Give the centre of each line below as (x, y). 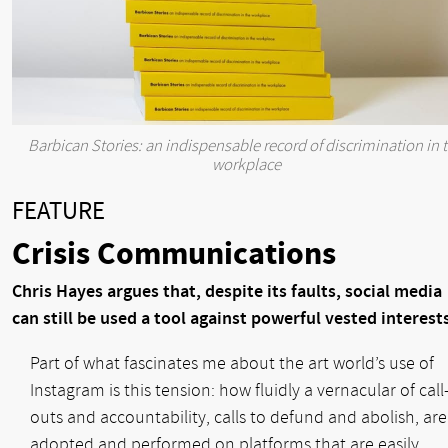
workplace (246, 166)
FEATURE (58, 211)
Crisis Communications (174, 254)
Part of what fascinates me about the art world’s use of (232, 364)
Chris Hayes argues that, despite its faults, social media (227, 292)
